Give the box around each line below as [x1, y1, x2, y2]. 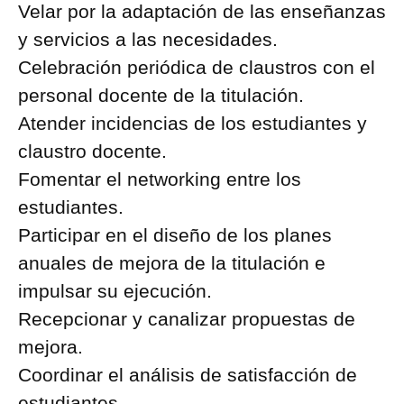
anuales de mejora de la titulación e [18, 252, 326, 273]
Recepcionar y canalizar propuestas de [18, 308, 355, 329]
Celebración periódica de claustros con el [18, 57, 375, 78]
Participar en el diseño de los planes [18, 225, 332, 245]
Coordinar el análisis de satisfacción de [18, 364, 357, 385]
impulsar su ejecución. [18, 280, 212, 301]
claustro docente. [18, 141, 167, 161]
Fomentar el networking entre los [18, 169, 301, 189]
